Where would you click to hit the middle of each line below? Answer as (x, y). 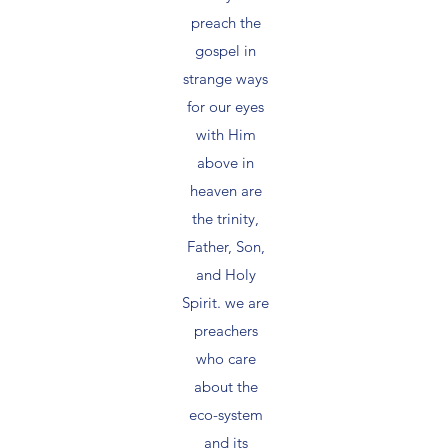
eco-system (225, 414)
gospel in (225, 50)
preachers (225, 330)
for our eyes (225, 106)
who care (225, 358)
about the (225, 386)
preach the (225, 22)
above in (225, 162)
